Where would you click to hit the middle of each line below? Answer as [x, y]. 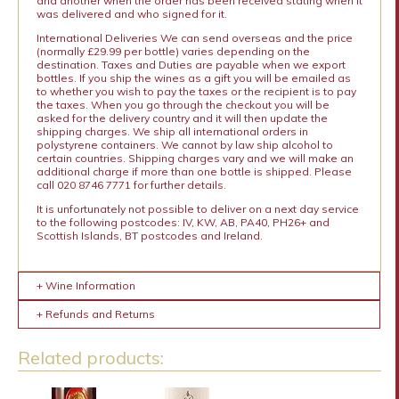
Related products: [90, 357]
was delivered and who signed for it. [131, 13]
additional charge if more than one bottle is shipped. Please [194, 171]
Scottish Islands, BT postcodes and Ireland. [149, 235]
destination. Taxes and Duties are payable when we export [191, 64]
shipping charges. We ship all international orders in [172, 131]
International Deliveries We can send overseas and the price [194, 37]
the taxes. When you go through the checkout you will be [183, 104]
